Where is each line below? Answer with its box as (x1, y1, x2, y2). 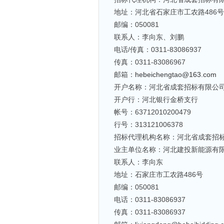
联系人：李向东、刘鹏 (114, 33, 184, 41)
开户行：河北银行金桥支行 (114, 95, 198, 103)
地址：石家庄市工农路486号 (114, 170, 203, 178)
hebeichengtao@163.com (135, 70, 216, 78)
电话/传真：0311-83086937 (114, 45, 201, 53)
